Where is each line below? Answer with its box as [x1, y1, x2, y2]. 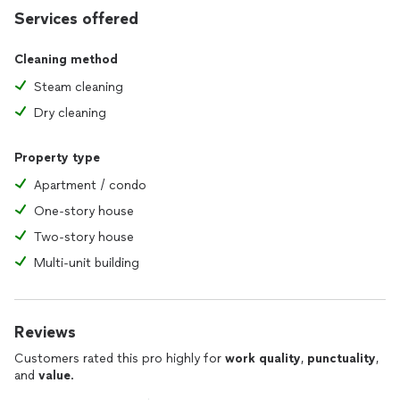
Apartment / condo [34, 178, 146, 193]
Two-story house [34, 229, 134, 245]
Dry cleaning [34, 105, 106, 121]
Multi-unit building [34, 255, 139, 271]
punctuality [307, 351, 376, 366]
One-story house [34, 204, 134, 219]
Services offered [14, 9, 138, 29]
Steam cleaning [34, 79, 123, 95]
